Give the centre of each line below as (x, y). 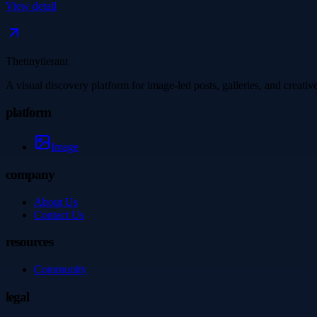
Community (60, 269)
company (30, 174)
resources (29, 242)
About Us (56, 202)
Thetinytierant (37, 61)
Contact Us (59, 214)
